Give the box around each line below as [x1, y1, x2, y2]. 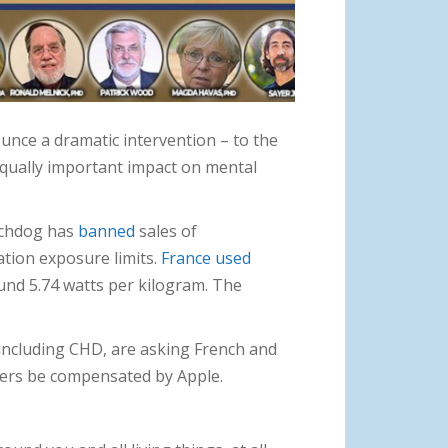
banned [78, 219, 135, 242]
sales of [135, 219, 197, 242]
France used [161, 246, 251, 269]
